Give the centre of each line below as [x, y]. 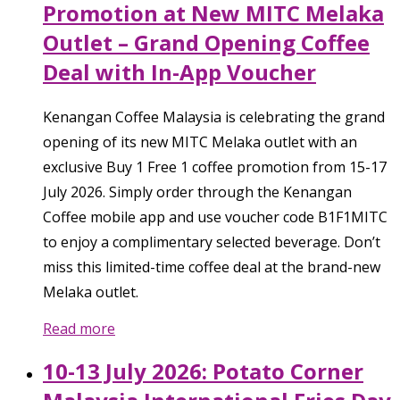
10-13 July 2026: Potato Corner [203, 371]
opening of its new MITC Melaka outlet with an [200, 142]
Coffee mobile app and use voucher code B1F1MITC [215, 217]
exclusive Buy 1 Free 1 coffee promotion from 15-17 [215, 167]
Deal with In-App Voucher [179, 72]
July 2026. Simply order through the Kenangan [197, 192]
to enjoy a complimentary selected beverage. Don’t [212, 242]
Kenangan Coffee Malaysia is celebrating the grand [214, 117]
